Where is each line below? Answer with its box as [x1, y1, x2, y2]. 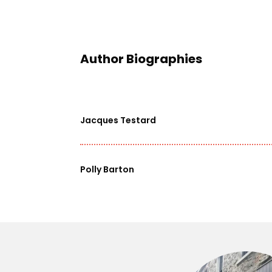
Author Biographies [80, 50, 202, 68]
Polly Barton [80, 163, 134, 176]
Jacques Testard [80, 114, 156, 127]
